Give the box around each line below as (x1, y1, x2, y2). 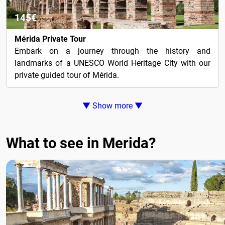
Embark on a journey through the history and (15, 46, 210, 56)
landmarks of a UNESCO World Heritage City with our (15, 58, 210, 68)
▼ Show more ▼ (82, 100, 143, 110)
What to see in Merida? (6, 134, 156, 152)
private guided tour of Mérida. (15, 70, 119, 80)
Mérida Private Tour (15, 34, 86, 44)
